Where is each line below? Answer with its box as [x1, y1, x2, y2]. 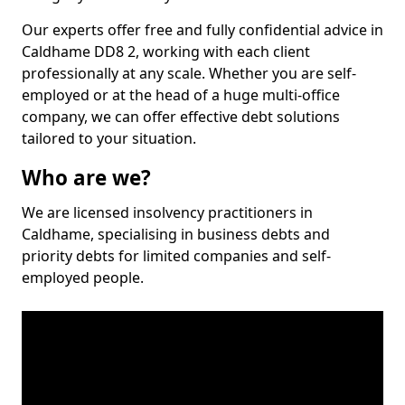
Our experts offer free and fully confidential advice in [22, 20, 383, 40]
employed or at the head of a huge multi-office [22, 85, 340, 105]
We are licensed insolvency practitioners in [22, 202, 313, 222]
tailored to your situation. [22, 128, 196, 148]
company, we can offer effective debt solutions [22, 107, 340, 127]
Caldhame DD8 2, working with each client [22, 42, 310, 61]
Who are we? [22, 164, 151, 192]
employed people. [22, 268, 144, 287]
